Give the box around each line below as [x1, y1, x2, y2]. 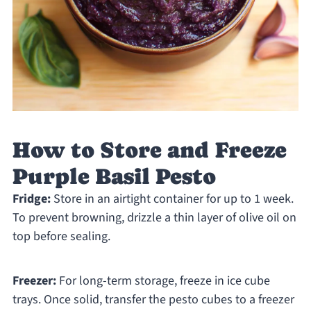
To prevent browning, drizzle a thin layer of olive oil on [12, 209, 296, 227]
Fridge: [12, 190, 51, 208]
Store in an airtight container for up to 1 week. [50, 190, 294, 208]
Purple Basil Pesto [12, 164, 216, 190]
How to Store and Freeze [12, 137, 287, 163]
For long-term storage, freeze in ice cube [56, 272, 270, 290]
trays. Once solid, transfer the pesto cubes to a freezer [12, 291, 294, 309]
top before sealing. [12, 228, 110, 246]
